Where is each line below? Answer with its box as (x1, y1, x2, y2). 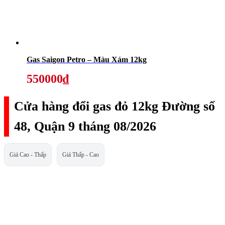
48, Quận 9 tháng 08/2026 (14, 119, 156, 134)
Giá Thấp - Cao (62, 151, 99, 158)
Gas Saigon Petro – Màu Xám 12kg (27, 55, 147, 64)
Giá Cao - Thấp (10, 151, 46, 158)
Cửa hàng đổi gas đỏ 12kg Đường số (14, 99, 215, 114)
